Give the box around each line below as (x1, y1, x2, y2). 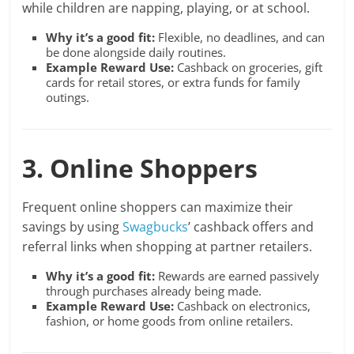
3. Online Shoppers (22, 151, 258, 186)
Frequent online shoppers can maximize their (22, 198, 294, 217)
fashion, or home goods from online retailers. (46, 313, 294, 330)
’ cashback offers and (188, 218, 314, 236)
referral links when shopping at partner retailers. (22, 238, 313, 256)
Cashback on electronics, (174, 298, 311, 314)
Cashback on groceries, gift (174, 59, 323, 76)
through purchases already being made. (46, 283, 262, 299)
